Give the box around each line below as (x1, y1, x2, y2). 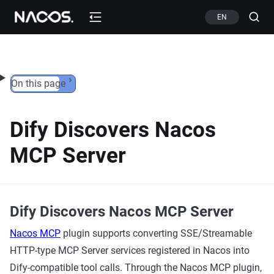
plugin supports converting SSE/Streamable (61, 228, 252, 239)
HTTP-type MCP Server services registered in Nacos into (10, 245, 250, 256)
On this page (10, 78, 65, 89)
